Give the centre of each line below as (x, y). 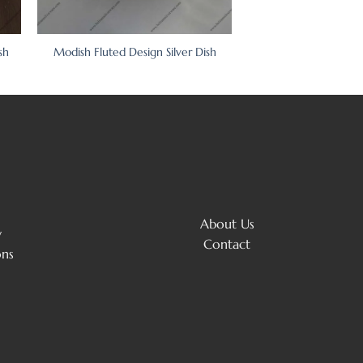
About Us (227, 223)
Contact (227, 243)
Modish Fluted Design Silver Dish (135, 52)
